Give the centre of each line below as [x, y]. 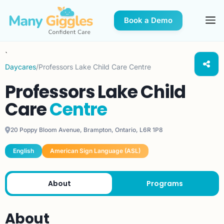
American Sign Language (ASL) [95, 151]
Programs [164, 183]
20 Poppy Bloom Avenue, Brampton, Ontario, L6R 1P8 [87, 130]
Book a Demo [148, 20]
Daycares [20, 67]
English [23, 151]
